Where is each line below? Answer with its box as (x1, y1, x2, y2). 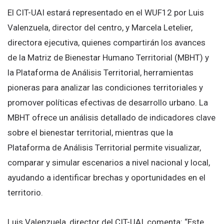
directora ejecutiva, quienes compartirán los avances (7, 37, 205, 48)
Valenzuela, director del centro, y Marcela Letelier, (7, 22, 192, 33)
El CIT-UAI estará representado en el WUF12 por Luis (7, 7, 204, 18)
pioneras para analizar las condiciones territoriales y (7, 82, 203, 93)
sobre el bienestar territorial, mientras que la (7, 127, 173, 138)
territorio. (7, 187, 43, 198)
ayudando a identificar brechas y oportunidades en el (7, 172, 205, 183)
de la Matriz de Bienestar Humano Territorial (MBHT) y (7, 52, 209, 63)
